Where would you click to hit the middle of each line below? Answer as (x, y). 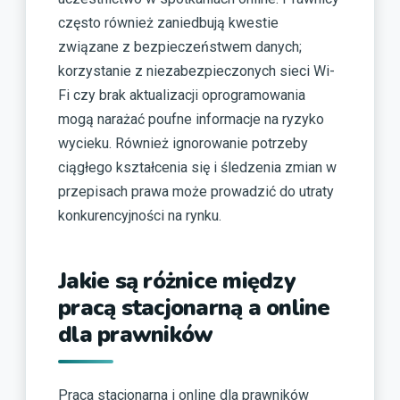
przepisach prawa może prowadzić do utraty (196, 191)
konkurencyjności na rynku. (140, 215)
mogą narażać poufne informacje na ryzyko (191, 119)
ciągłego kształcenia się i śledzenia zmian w (197, 167)
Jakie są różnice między (177, 281)
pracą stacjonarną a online (194, 308)
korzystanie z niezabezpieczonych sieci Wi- (196, 71)
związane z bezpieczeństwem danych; (180, 46)
